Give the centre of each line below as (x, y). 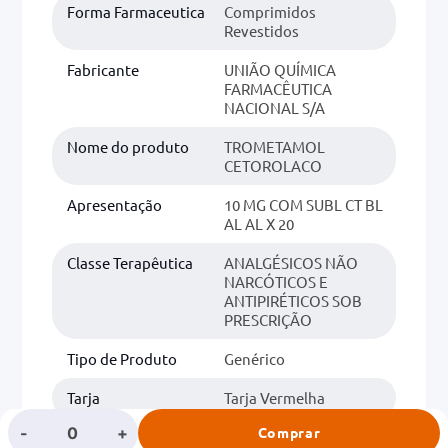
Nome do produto (128, 146)
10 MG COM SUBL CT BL (303, 204)
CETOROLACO (273, 165)
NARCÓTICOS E (276, 281)
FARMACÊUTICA (278, 88)
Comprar (289, 432)
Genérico (254, 358)
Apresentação (114, 204)
